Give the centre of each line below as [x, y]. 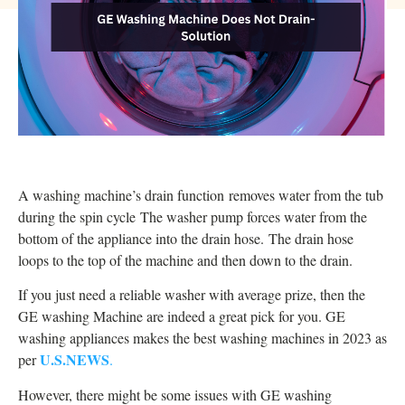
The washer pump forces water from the [254, 217]
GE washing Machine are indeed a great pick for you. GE [182, 316]
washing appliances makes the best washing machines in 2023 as [202, 338]
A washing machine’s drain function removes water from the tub [201, 195]
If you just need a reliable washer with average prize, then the [192, 295]
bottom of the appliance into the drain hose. [143, 239]
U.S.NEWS [75, 360]
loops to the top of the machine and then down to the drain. [185, 260]
